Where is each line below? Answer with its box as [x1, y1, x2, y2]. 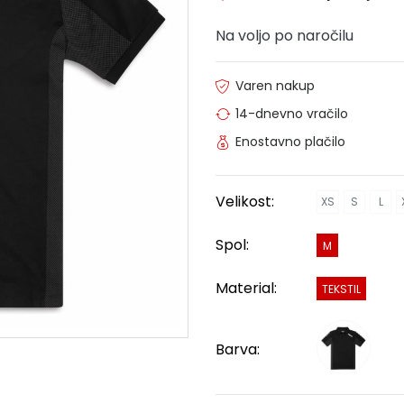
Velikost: [216, 190, 274, 212]
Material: [216, 277, 277, 298]
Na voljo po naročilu [216, 24, 353, 46]
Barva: [216, 338, 260, 360]
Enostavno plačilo [235, 132, 345, 151]
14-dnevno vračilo [235, 104, 348, 123]
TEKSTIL [322, 280, 361, 297]
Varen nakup [235, 76, 315, 95]
